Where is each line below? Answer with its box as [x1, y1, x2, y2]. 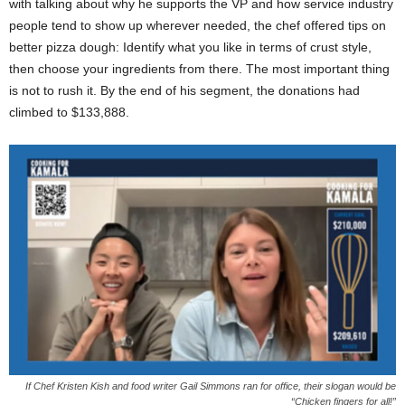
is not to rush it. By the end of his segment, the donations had [9, 83, 360, 99]
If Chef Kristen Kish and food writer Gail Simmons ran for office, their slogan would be [25, 381, 396, 392]
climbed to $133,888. [9, 105, 129, 120]
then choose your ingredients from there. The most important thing [9, 61, 390, 77]
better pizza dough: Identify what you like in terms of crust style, [9, 40, 372, 55]
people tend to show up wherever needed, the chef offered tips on [9, 18, 386, 33]
